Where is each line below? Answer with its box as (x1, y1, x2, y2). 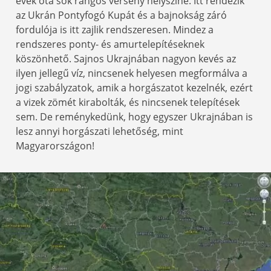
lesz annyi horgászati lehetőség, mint (16, 125, 183, 139)
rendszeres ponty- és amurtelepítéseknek (16, 38, 204, 51)
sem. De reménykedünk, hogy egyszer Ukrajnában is (16, 110, 253, 124)
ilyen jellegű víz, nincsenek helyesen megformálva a (16, 67, 247, 80)
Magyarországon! (16, 139, 94, 153)
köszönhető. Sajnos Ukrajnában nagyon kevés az (16, 52, 236, 66)
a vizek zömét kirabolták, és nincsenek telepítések (16, 96, 240, 109)
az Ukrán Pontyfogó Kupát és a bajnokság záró (16, 8, 227, 22)
